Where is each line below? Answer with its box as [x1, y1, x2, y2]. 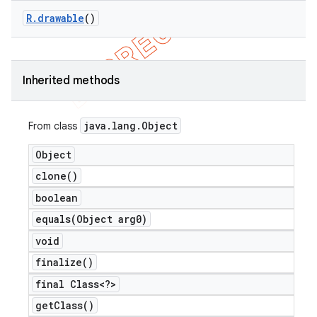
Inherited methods [23, 74, 120, 88]
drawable [38, 11, 84, 25]
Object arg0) [76, 212, 147, 226]
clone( [35, 169, 72, 183]
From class [28, 120, 80, 132]
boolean [35, 191, 78, 204]
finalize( [35, 255, 88, 269]
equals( [35, 212, 76, 226]
